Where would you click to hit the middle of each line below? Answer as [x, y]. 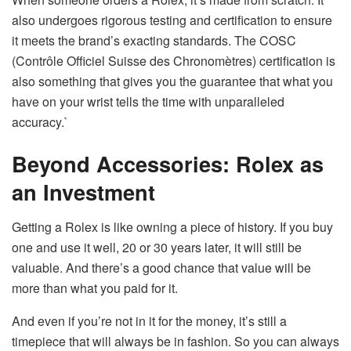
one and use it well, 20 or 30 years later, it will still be [157, 247]
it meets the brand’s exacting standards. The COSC [154, 40]
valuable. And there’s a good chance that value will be [161, 267]
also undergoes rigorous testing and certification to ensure [172, 20]
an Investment [83, 192]
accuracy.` [40, 121]
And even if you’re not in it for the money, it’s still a [149, 320]
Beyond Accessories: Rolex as [168, 164]
